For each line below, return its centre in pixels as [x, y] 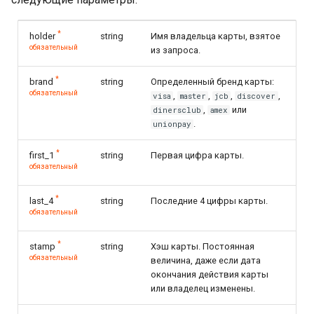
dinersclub [177, 110]
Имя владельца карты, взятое [216, 36]
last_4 [41, 200]
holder [42, 36]
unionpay [172, 124]
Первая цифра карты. [197, 155]
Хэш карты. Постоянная [203, 246]
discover [257, 96]
